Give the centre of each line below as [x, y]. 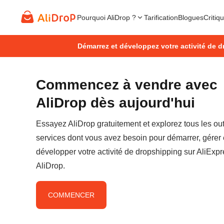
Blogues [191, 17]
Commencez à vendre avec [127, 85]
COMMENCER [71, 195]
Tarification [161, 17]
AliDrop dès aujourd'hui [115, 103]
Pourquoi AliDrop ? [106, 17]
